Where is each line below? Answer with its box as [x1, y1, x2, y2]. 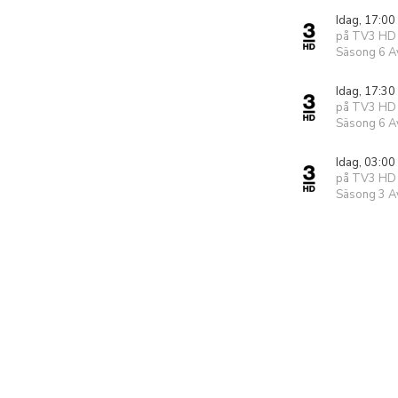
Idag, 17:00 [336, 12, 395, 28]
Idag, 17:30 [336, 84, 395, 99]
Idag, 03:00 [336, 155, 395, 171]
